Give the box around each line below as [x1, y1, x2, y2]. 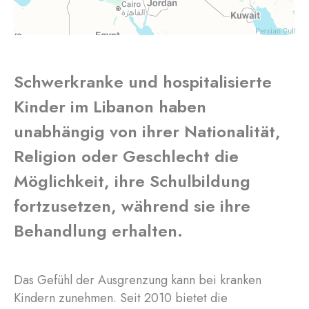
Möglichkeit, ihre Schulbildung [14, 169, 250, 193]
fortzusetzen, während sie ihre [14, 194, 250, 218]
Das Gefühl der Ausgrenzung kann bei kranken [14, 271, 261, 289]
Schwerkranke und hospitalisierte [14, 70, 272, 94]
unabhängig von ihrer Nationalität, [14, 119, 281, 143]
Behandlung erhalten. [14, 219, 183, 243]
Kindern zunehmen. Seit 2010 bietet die [14, 289, 228, 307]
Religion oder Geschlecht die [14, 144, 239, 168]
